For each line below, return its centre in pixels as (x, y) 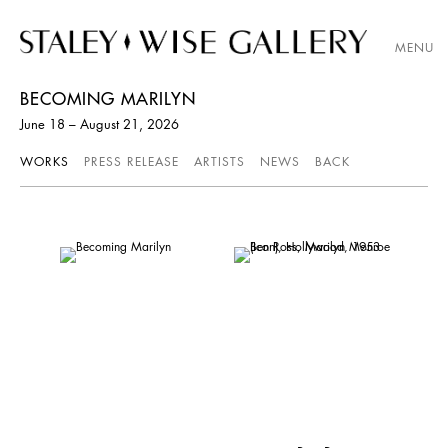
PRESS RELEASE (131, 161)
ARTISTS (219, 161)
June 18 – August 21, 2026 (99, 123)
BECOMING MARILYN (108, 98)
